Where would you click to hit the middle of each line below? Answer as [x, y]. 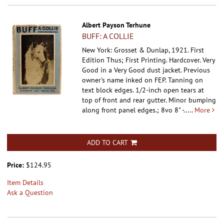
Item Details [25, 182]
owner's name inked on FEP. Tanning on [143, 80]
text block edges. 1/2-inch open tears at [143, 90]
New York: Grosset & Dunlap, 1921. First [143, 50]
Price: [16, 165]
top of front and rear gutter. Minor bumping [149, 100]
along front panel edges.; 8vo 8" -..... [138, 110]
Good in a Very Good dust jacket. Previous [146, 70]
